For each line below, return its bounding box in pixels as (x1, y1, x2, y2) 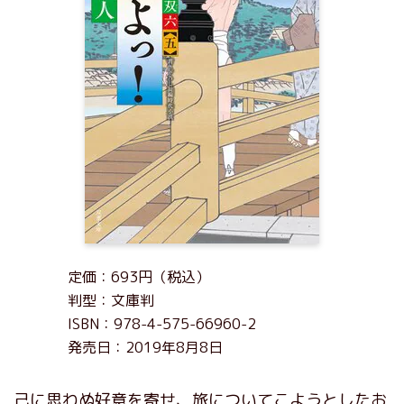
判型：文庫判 (68, 290, 154, 310)
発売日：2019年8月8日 (68, 337, 223, 357)
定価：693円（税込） (68, 267, 210, 287)
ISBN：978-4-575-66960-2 (68, 314, 256, 334)
